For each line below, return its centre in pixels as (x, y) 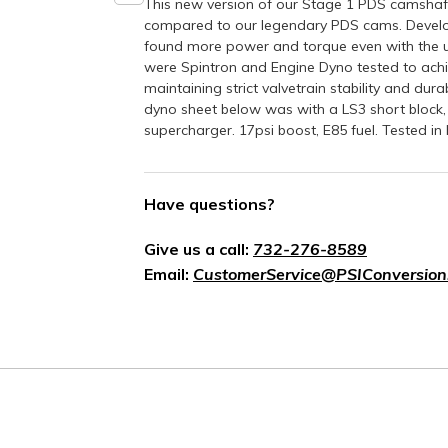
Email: (168, 274)
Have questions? (209, 204)
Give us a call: (198, 249)
